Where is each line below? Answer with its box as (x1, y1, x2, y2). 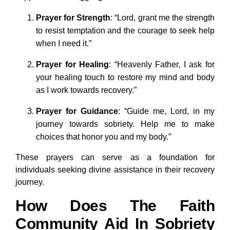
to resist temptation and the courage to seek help (36, 26, 215, 35)
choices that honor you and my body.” (36, 132, 171, 142)
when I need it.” (36, 39, 91, 48)
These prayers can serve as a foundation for (15, 153, 215, 162)
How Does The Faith (15, 197, 215, 215)
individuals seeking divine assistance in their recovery (15, 165, 215, 175)
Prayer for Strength (36, 13, 111, 23)
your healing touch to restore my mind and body (36, 73, 215, 82)
